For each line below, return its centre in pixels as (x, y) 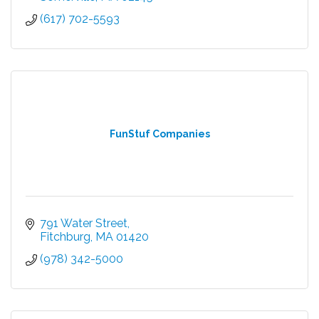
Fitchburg (65, 236)
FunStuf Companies (159, 134)
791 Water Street (84, 223)
